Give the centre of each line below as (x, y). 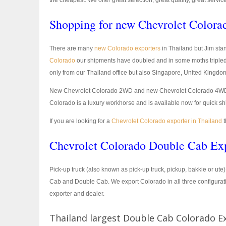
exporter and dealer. (77, 194)
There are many (72, 48)
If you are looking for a (80, 121)
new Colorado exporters (127, 48)
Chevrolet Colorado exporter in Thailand (167, 121)
